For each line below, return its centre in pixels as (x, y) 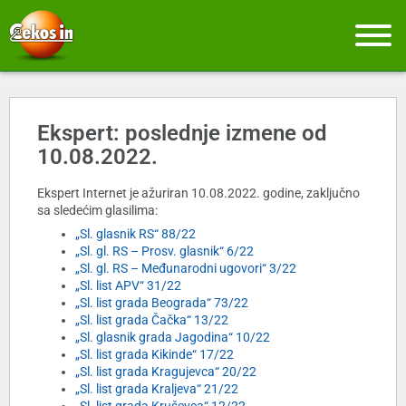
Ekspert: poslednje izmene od (182, 134)
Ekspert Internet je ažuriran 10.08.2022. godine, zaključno (198, 193)
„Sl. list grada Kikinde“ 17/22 (155, 355)
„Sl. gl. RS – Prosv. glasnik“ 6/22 (164, 251)
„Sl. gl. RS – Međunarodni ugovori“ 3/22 (186, 269)
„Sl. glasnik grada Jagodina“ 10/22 (173, 338)
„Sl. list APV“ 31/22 (128, 286)
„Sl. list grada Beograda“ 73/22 (162, 303)
